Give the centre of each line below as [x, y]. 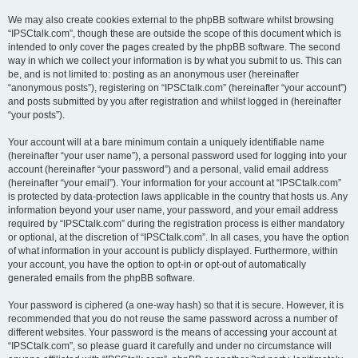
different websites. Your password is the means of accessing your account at [172, 332]
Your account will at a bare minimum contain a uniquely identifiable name [166, 142]
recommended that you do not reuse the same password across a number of [173, 319]
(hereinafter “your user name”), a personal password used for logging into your [177, 156]
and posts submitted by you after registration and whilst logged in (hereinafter [175, 101]
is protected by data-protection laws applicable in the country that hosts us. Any [178, 197]
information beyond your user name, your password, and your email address [173, 210]
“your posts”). [36, 115]
